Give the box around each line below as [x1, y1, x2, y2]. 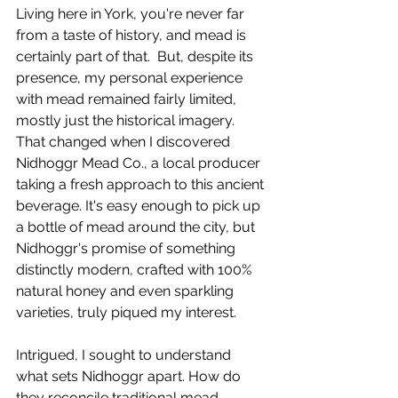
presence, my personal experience [16, 69, 246, 86]
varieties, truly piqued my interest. [16, 304, 236, 321]
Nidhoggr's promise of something [16, 240, 239, 257]
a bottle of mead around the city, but [16, 219, 259, 235]
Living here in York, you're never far [16, 5, 248, 22]
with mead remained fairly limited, [16, 91, 240, 107]
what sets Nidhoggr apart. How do [16, 368, 244, 385]
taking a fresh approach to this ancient [16, 176, 267, 193]
